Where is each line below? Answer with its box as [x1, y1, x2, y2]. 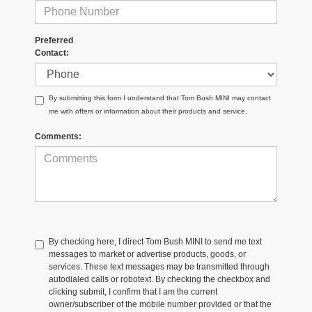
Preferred [35, 35, 73, 45]
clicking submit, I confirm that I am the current [49, 286, 217, 297]
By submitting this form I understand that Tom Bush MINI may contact [49, 93, 271, 102]
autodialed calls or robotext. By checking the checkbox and [49, 274, 270, 284]
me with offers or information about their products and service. [49, 107, 247, 115]
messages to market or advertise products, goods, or [49, 249, 246, 259]
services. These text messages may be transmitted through [49, 261, 270, 272]
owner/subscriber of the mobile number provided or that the [49, 299, 272, 309]
